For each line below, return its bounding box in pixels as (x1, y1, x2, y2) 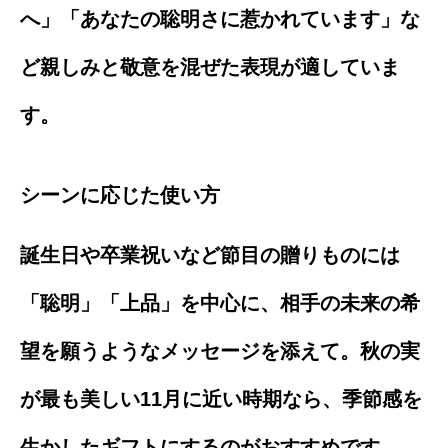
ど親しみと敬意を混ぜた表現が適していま (20, 55, 400, 78)
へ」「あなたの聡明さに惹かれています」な (20, 7, 420, 30)
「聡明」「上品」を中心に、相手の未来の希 (20, 291, 420, 314)
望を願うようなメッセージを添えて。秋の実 (20, 339, 420, 362)
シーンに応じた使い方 (20, 183, 220, 206)
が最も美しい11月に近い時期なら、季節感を (20, 387, 422, 410)
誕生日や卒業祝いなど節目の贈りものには (20, 243, 400, 266)
